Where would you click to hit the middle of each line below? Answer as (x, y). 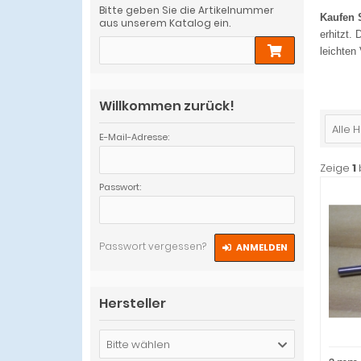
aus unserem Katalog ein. (165, 23)
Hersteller (133, 303)
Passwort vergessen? (153, 246)
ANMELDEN (261, 247)
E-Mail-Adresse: (134, 137)
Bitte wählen (138, 344)
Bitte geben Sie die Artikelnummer (187, 10)
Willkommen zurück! (167, 106)
